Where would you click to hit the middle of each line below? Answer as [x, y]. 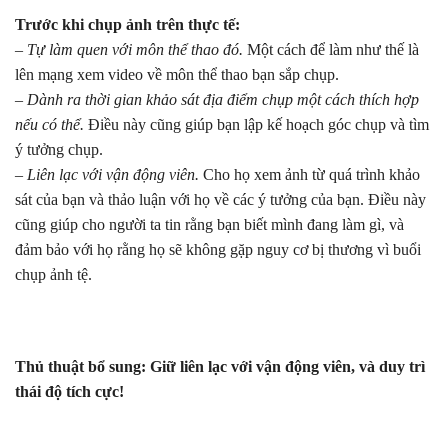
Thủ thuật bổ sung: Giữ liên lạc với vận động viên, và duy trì [220, 366]
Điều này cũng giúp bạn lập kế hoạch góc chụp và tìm [258, 125]
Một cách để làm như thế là [333, 50]
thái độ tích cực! [69, 391]
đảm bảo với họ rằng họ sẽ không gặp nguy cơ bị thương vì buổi [218, 250]
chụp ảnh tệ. [53, 275]
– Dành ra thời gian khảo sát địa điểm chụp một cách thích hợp [217, 100]
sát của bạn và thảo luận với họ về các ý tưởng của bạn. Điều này [220, 200]
